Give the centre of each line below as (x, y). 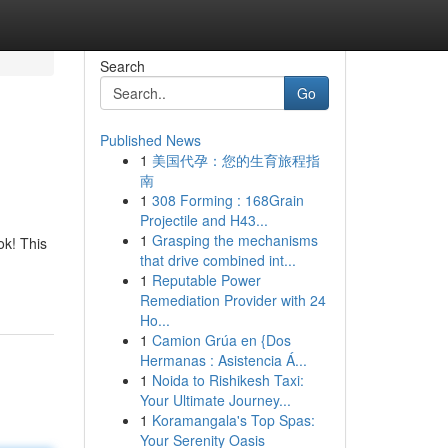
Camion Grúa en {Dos (221, 340)
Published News (150, 140)
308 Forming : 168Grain (227, 200)
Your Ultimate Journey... (215, 400)
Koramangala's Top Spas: (233, 420)
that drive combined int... (217, 260)
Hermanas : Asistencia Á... (223, 360)
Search (122, 66)
